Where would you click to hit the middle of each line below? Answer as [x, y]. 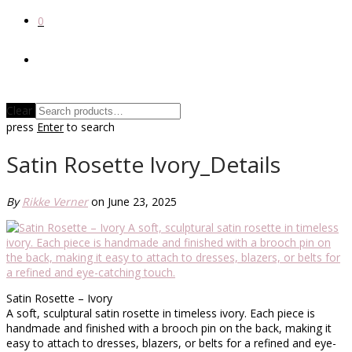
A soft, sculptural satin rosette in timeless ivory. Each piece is [161, 313]
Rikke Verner [55, 201]
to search [89, 127]
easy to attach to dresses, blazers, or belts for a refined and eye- [171, 343]
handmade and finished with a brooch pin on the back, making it [169, 328]
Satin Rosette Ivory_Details [143, 164]
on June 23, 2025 [134, 201]
